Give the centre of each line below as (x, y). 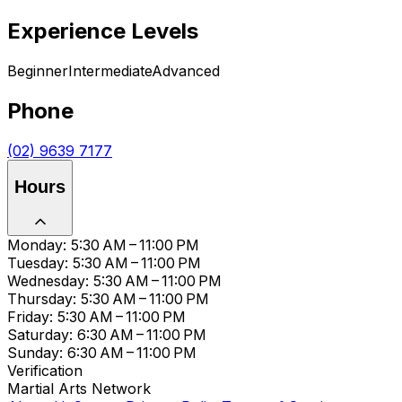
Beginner (38, 70)
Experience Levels (103, 31)
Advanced (186, 70)
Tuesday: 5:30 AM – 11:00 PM (104, 262)
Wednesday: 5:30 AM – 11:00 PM (114, 280)
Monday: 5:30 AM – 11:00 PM (103, 245)
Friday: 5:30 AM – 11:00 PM (96, 316)
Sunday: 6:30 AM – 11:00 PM (102, 352)
